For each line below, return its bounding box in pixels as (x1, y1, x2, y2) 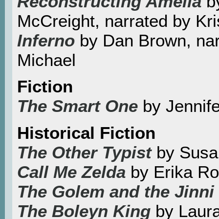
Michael (17, 50, 76, 69)
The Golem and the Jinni (17, 181, 214, 201)
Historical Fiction (17, 123, 155, 142)
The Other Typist (17, 142, 152, 162)
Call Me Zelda (17, 162, 126, 181)
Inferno (17, 30, 75, 50)
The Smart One (17, 96, 143, 116)
